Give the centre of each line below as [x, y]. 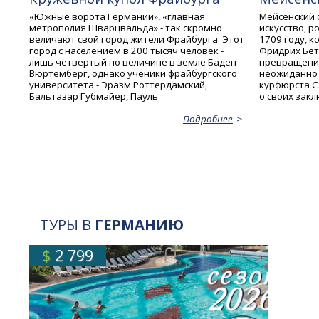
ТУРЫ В [68, 224]
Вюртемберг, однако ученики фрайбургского [134, 73]
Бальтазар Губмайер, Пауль [94, 96]
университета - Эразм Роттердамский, [119, 84]
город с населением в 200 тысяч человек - [127, 50]
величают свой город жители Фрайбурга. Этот [137, 39]
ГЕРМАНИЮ [140, 224]
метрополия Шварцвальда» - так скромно [126, 27]
